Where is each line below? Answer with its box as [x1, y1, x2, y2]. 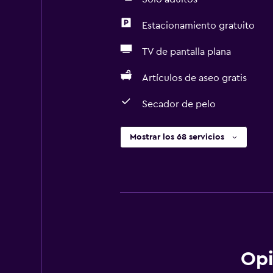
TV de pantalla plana [141, 47, 231, 57]
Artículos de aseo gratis [141, 73, 247, 83]
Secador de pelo [141, 99, 216, 109]
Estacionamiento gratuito [141, 21, 255, 30]
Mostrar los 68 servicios [129, 133, 224, 141]
